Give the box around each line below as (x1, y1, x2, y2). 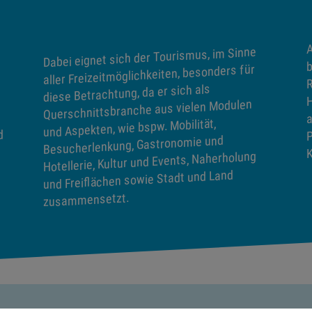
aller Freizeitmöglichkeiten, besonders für (43, 62, 255, 88)
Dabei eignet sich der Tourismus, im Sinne (43, 44, 256, 70)
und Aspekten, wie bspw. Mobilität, (43, 116, 216, 140)
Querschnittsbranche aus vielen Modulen (43, 97, 252, 123)
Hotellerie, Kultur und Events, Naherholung (43, 148, 256, 175)
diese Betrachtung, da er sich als (43, 81, 210, 105)
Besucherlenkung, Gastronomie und (43, 133, 224, 157)
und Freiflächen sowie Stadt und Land (43, 167, 233, 192)
